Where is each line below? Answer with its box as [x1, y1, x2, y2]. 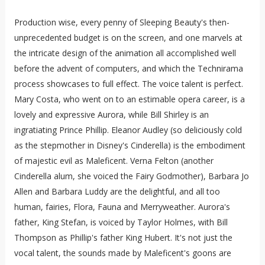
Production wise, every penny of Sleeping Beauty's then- [14, 17, 230, 28]
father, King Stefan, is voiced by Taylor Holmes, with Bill [14, 216, 228, 228]
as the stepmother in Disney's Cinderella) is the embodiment [14, 140, 245, 151]
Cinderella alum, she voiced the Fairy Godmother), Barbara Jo [14, 170, 249, 182]
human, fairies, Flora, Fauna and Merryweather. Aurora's [14, 201, 230, 213]
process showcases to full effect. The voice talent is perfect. [14, 78, 243, 90]
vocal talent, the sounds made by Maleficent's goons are [14, 247, 231, 259]
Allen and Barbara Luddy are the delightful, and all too [14, 186, 220, 198]
